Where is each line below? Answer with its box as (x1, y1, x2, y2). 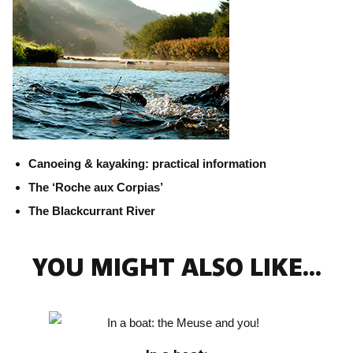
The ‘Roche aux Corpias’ (28, 180, 163, 194)
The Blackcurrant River (28, 204, 155, 217)
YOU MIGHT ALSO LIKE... (32, 254, 321, 281)
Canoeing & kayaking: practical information (28, 157, 266, 170)
